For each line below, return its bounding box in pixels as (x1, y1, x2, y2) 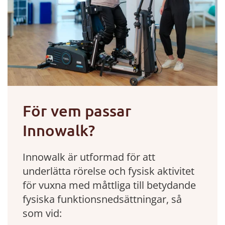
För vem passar (23, 100, 132, 120)
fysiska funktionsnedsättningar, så (23, 192, 182, 206)
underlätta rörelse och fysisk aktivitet (23, 164, 194, 178)
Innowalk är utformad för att (23, 150, 155, 164)
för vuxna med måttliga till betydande (23, 178, 196, 192)
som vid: (23, 206, 62, 220)
